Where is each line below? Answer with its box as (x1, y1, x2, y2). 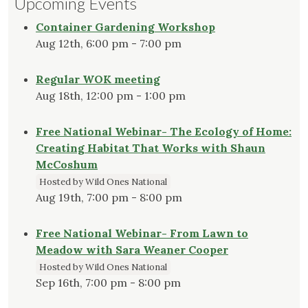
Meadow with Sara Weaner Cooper (36, 243, 228, 257)
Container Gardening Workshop (36, 20, 215, 34)
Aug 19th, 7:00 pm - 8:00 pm (36, 190, 182, 205)
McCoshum (36, 157, 98, 172)
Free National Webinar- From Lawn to (36, 226, 248, 241)
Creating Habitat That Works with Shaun (36, 141, 265, 155)
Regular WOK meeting (36, 72, 160, 87)
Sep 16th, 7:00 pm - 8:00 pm (36, 276, 181, 290)
